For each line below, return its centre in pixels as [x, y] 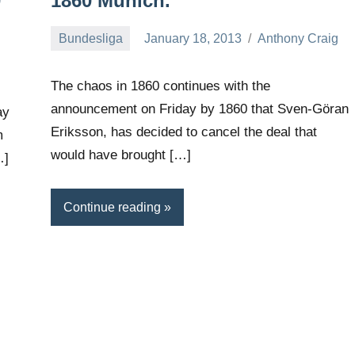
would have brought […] [121, 155]
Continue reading [112, 207]
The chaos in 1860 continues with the [160, 86]
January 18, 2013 [193, 38]
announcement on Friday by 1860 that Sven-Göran [200, 109]
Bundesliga [90, 38]
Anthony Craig [298, 38]
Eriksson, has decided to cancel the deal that [184, 132]
